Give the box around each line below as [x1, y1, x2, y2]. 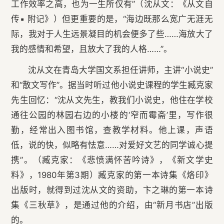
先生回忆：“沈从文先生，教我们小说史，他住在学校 [11, 95, 213, 105]
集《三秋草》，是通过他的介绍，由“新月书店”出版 [11, 200, 213, 210]
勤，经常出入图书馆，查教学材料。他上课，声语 [11, 125, 213, 135]
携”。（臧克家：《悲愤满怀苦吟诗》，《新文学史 [11, 155, 213, 165]
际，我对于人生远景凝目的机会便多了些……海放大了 [11, 29, 213, 39]
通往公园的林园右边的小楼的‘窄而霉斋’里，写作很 [11, 110, 213, 120]
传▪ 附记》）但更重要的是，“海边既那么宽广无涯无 [11, 14, 213, 24]
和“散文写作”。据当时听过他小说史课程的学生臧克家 [11, 80, 213, 90]
